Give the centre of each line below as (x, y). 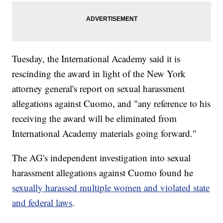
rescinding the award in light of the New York (99, 74)
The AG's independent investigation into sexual (102, 158)
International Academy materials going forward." (105, 133)
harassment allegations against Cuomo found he (103, 173)
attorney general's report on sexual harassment (99, 89)
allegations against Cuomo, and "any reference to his (111, 104)
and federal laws (42, 203)
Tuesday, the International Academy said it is (96, 59)
